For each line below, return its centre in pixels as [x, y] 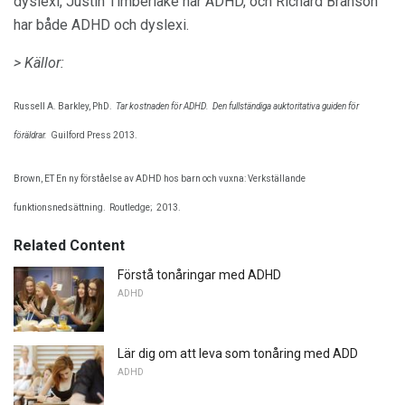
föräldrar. [30, 135]
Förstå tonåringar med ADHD [199, 275]
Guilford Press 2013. [94, 135]
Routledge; [131, 208]
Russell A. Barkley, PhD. [63, 106]
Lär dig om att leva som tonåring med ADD [238, 354]
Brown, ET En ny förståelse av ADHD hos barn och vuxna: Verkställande [160, 179]
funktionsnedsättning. [60, 208]
